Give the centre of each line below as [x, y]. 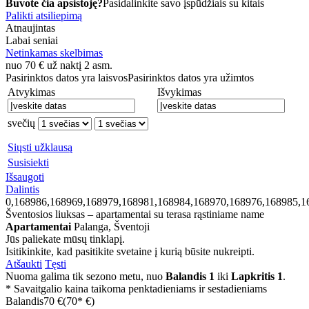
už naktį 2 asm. [80, 66]
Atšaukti [24, 264]
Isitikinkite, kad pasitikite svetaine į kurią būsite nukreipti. [130, 252]
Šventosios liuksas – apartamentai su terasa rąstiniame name [135, 215]
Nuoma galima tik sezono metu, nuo [86, 277]
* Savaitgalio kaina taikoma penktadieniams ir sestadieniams [136, 289]
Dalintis [22, 190]
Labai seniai [32, 41]
